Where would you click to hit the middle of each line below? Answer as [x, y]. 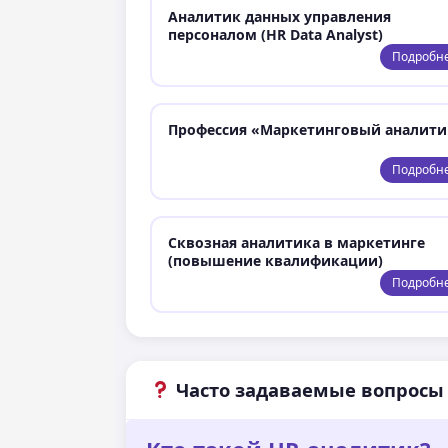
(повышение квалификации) [275, 260]
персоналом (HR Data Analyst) [275, 34]
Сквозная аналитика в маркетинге [296, 242]
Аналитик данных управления [279, 16]
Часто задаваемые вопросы [307, 389]
